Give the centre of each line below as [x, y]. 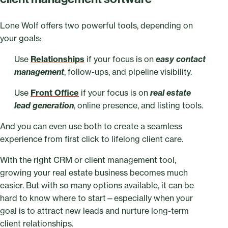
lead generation [44, 106]
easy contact [181, 59]
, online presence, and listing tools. [138, 106]
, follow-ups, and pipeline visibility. [128, 72]
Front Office [55, 93]
